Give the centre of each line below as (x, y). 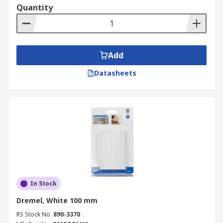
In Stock (44, 183)
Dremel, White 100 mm (57, 200)
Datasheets (115, 73)
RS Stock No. (34, 214)
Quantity (35, 7)
